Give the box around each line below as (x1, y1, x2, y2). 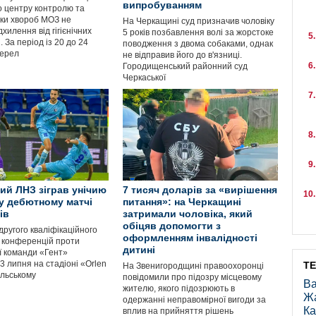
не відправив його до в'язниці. (123, 50, 242, 60)
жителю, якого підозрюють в (123, 284, 235, 293)
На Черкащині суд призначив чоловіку (123, 16, 274, 26)
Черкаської (123, 73, 166, 83)
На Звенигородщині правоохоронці (123, 261, 264, 271)
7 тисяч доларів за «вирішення (123, 184, 277, 195)
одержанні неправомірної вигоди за (123, 295, 266, 305)
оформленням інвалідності (123, 232, 257, 243)
